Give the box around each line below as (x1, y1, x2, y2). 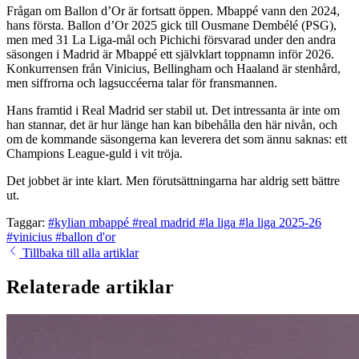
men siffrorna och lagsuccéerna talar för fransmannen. (6, 75, 277, 90)
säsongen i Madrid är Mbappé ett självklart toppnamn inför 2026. (6, 46, 334, 61)
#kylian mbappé (48, 215, 132, 229)
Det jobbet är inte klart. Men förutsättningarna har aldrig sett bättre (6, 173, 340, 188)
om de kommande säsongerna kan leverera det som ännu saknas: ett (6, 131, 347, 146)
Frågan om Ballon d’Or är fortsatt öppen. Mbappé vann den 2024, (6, 3, 340, 18)
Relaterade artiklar (6, 276, 175, 297)
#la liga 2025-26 (239, 215, 321, 229)
